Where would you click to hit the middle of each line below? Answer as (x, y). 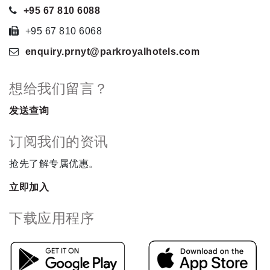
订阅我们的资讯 (59, 142)
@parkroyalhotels (133, 52)
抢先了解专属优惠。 (54, 164)
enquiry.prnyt (57, 52)
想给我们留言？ (59, 89)
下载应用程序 (52, 218)
